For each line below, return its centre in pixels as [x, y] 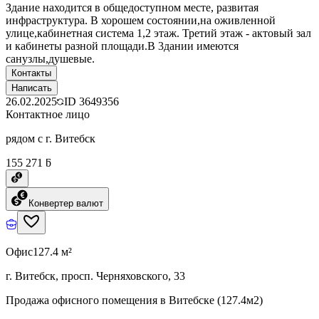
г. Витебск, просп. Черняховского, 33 [95, 276]
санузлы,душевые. [50, 58]
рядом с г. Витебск [51, 138]
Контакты [31, 73]
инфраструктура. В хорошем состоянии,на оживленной [141, 20]
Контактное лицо [48, 114]
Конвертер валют [66, 203]
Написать [32, 88]
